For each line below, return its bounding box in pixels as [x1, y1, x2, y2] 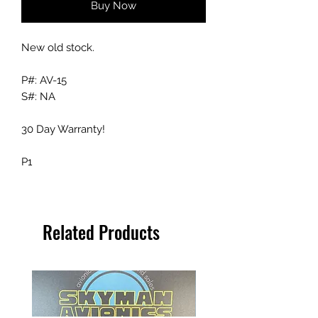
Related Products [43, 218, 160, 245]
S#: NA [21, 89, 55, 103]
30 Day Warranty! [21, 122, 105, 136]
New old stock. [21, 40, 94, 54]
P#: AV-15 [21, 73, 67, 87]
